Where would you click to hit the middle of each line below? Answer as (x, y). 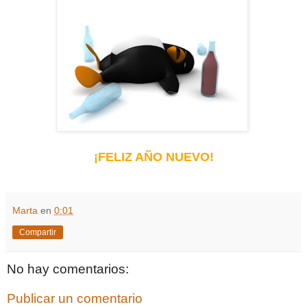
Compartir (38, 232)
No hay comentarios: (68, 269)
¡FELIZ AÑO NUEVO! (153, 157)
